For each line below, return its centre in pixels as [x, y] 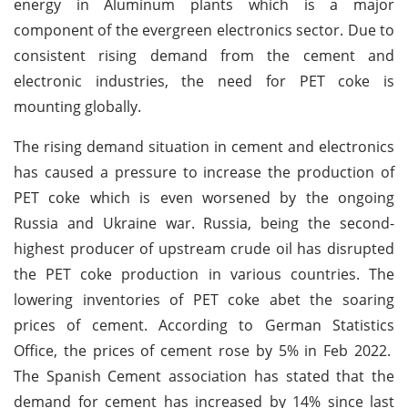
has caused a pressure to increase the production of [204, 172]
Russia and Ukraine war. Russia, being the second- [204, 223]
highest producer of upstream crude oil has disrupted [204, 248]
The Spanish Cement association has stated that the [204, 376]
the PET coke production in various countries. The [204, 274]
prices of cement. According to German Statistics [204, 325]
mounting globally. [77, 106]
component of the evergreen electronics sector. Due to [204, 30]
